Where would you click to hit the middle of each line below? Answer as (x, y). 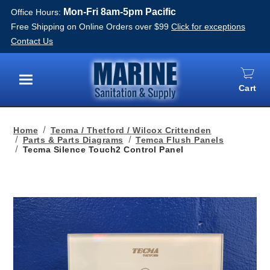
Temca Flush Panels (180, 140)
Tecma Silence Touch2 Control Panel (103, 149)
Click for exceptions (208, 27)
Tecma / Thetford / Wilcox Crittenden (131, 130)
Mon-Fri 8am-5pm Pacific (120, 12)
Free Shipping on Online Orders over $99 (90, 27)
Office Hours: (37, 12)
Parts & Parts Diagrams (73, 140)
